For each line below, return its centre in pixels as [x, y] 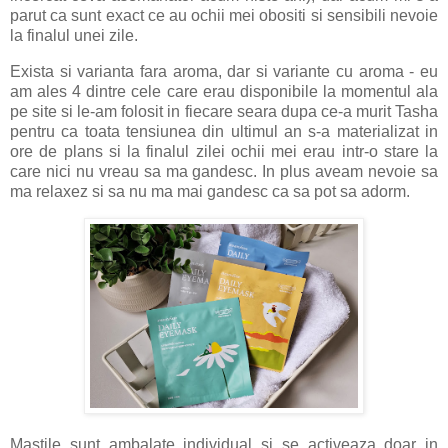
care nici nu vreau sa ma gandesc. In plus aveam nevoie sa [224, 172]
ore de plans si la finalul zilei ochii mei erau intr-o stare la [224, 152]
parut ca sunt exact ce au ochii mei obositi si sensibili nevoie [224, 16]
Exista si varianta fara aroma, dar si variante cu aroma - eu [224, 72]
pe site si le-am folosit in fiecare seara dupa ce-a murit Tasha [224, 112]
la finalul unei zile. [74, 36]
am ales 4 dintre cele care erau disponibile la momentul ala [224, 92]
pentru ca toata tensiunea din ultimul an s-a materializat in [224, 132]
